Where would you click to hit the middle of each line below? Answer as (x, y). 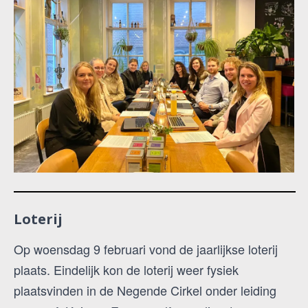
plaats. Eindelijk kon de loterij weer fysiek (126, 270)
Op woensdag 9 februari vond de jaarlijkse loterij (146, 249)
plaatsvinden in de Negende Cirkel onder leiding (145, 290)
